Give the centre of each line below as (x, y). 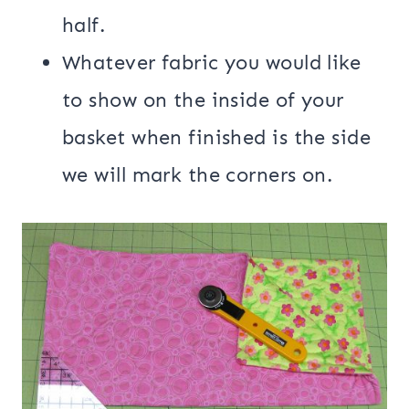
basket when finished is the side (217, 137)
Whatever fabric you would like (212, 62)
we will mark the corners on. (198, 174)
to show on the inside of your (203, 100)
